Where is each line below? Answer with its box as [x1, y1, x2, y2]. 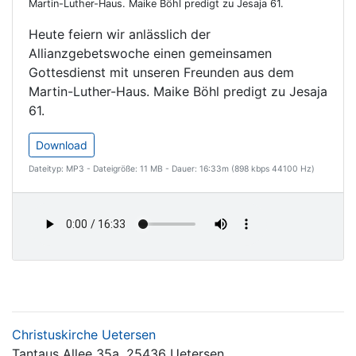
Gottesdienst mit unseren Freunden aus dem [29, 64, 294, 80]
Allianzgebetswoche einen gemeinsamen [29, 45, 272, 61]
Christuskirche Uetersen [12, 327, 156, 342]
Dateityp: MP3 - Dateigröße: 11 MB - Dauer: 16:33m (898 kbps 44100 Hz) [29, 164, 315, 174]
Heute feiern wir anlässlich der [29, 26, 211, 42]
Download [36, 138, 87, 152]
